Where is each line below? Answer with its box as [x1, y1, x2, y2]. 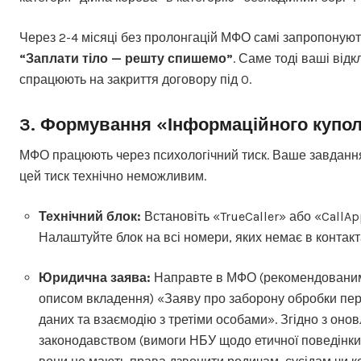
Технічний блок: [39, 209, 141, 224]
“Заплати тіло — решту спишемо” [19, 51, 233, 66]
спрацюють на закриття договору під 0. [19, 72, 251, 87]
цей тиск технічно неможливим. [19, 168, 206, 184]
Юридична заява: [39, 270, 151, 285]
